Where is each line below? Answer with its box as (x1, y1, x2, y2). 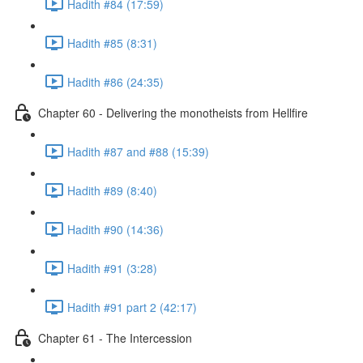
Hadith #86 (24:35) (67, 73, 164, 90)
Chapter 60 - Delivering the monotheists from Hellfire (38, 104, 308, 121)
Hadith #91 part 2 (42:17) (67, 298, 197, 315)
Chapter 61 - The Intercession (38, 329, 192, 346)
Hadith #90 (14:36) (67, 220, 164, 237)
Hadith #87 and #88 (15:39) (67, 143, 209, 160)
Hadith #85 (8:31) (67, 34, 157, 51)
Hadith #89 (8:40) (67, 181, 157, 199)
